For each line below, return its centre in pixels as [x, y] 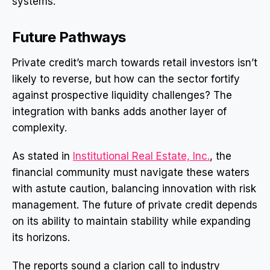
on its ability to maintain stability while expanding [131, 221]
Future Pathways [69, 37]
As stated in [42, 156]
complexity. [39, 128]
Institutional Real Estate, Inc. [141, 156]
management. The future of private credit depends [135, 205]
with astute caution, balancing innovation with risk [134, 189]
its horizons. [41, 237]
